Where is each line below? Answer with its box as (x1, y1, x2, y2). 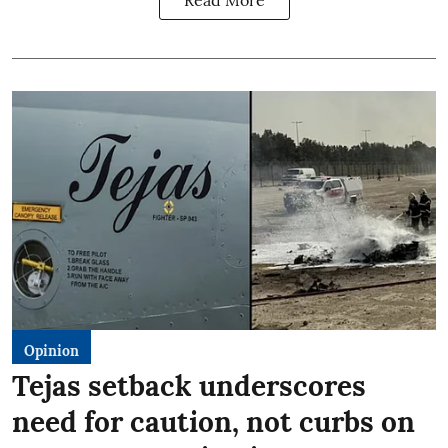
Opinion (24, 341, 79, 360)
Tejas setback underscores (12, 367, 366, 404)
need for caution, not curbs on (12, 403, 415, 440)
